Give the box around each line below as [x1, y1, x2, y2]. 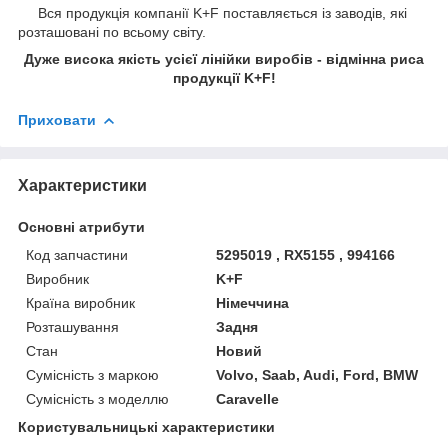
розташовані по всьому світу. [18, 23, 206, 40]
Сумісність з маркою [26, 366, 159, 383]
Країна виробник [26, 294, 135, 311]
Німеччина [216, 294, 290, 311]
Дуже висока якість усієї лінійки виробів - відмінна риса [24, 50, 424, 67]
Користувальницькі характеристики [18, 418, 275, 435]
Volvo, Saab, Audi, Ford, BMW [216, 366, 419, 383]
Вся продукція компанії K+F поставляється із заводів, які [18, 4, 407, 21]
